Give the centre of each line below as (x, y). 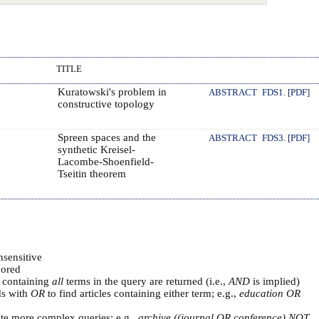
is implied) (274, 281)
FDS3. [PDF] (286, 138)
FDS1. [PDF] (286, 92)
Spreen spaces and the (106, 137)
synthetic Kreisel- (96, 149)
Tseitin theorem (91, 173)
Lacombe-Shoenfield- (105, 161)
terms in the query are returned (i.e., (146, 281)
